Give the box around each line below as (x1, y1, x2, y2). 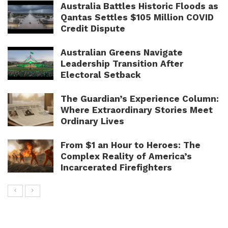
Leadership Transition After (61, 58, 183, 69)
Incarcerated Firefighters (61, 162, 172, 173)
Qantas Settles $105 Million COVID (61, 12, 214, 22)
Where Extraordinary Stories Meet (61, 104, 213, 115)
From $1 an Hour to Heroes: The (61, 139, 201, 150)
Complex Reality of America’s (61, 151, 192, 161)
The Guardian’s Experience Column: (61, 93, 219, 104)
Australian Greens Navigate (61, 47, 183, 58)
